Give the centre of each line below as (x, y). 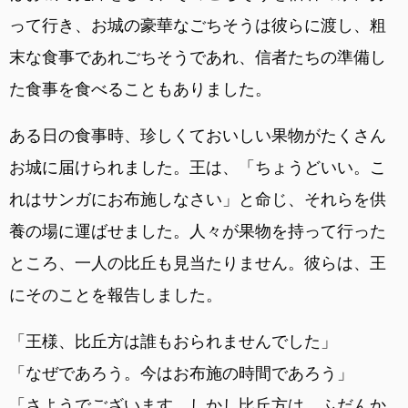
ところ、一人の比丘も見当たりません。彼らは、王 (198, 263)
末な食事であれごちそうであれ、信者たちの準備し (198, 57)
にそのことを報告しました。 (116, 295)
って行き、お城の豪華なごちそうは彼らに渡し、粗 (198, 25)
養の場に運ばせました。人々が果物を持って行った (198, 231)
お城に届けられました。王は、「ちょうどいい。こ (198, 168)
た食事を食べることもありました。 (140, 89)
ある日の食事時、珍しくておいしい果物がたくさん (198, 136)
